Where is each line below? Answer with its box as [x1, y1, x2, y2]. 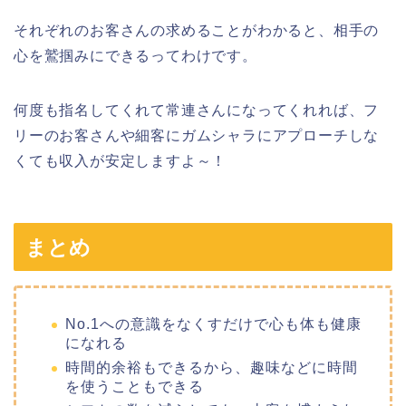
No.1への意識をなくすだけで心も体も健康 [65, 316, 362, 333]
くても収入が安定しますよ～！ [14, 152, 227, 169]
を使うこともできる [65, 378, 204, 394]
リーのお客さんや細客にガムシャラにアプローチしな [14, 127, 380, 143]
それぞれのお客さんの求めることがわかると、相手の [14, 22, 380, 38]
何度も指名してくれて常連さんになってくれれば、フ [14, 101, 380, 118]
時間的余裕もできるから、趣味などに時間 [65, 359, 358, 375]
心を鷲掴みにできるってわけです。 [14, 47, 257, 63]
